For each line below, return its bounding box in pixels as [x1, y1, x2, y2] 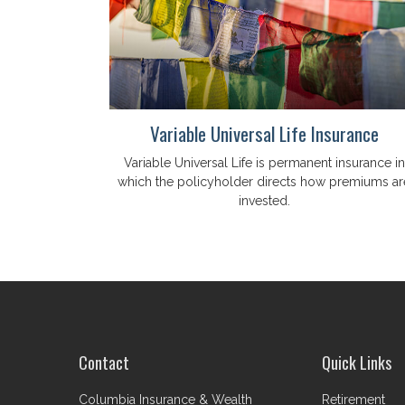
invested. [238, 193, 290, 208]
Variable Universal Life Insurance [149, 118, 379, 147]
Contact [79, 350, 129, 374]
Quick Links [322, 350, 392, 374]
